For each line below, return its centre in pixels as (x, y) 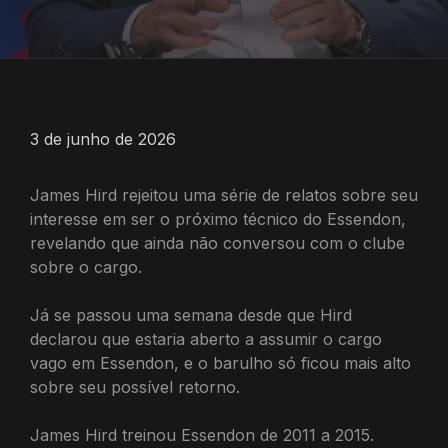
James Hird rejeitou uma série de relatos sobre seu (224, 195)
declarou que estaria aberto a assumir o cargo (206, 339)
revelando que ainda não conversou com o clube (217, 243)
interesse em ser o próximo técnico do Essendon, (218, 219)
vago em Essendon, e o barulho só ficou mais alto (220, 363)
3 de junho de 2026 (103, 139)
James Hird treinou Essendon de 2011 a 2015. (202, 435)
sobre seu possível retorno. (135, 387)
